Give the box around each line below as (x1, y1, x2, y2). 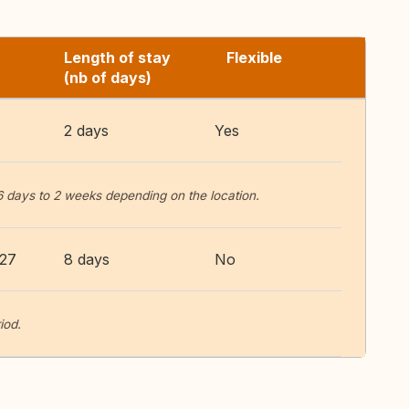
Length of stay (64, 48, 171, 67)
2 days (64, 121, 109, 140)
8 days (64, 250, 110, 268)
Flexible (226, 48, 282, 67)
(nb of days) (64, 68, 152, 87)
